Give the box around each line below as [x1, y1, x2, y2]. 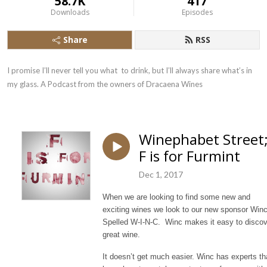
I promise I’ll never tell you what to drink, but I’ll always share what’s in [7, 66, 252, 75]
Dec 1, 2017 [139, 169, 183, 179]
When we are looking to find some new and [103, 192, 250, 201]
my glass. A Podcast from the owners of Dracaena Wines [7, 79, 203, 89]
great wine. [103, 229, 140, 239]
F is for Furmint [139, 146, 240, 166]
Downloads [50, 7, 89, 17]
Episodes [181, 7, 213, 17]
